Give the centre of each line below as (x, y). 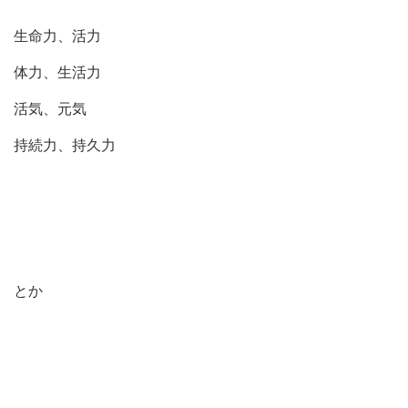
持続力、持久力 (65, 145)
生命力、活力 (57, 36)
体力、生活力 (57, 72)
